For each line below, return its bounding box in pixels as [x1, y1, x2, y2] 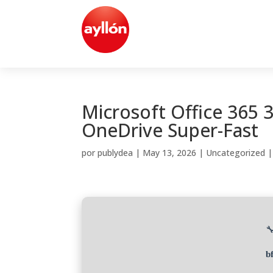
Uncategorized [206, 147, 266, 158]
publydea [97, 147, 133, 158]
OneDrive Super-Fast [82, 118, 259, 143]
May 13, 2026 [143, 147, 197, 158]
